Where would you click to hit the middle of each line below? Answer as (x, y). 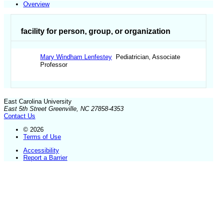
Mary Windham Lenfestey (76, 57)
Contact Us (20, 116)
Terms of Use (42, 137)
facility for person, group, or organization (96, 31)
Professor (54, 65)
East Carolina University (38, 101)
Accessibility (41, 151)
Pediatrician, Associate (146, 57)
